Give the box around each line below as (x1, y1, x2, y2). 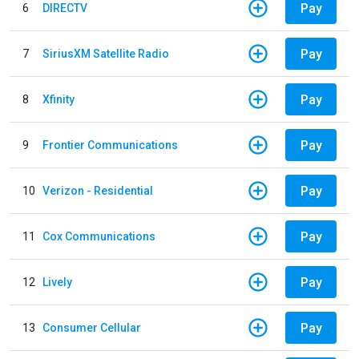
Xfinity (42, 92, 75, 106)
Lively (42, 275, 72, 288)
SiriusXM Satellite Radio (42, 46, 169, 60)
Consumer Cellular (42, 321, 141, 334)
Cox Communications (42, 229, 155, 243)
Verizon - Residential (42, 184, 153, 197)
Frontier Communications (42, 138, 178, 151)
